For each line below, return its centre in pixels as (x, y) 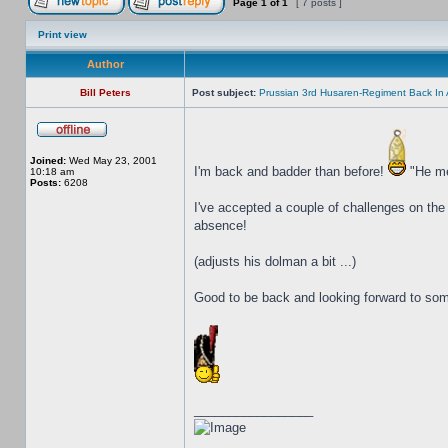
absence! (220, 225)
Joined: (48, 160)
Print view (62, 34)
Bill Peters (105, 92)
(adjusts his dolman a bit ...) (275, 261)
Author (105, 64)
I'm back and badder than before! (291, 171)
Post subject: (224, 92)
